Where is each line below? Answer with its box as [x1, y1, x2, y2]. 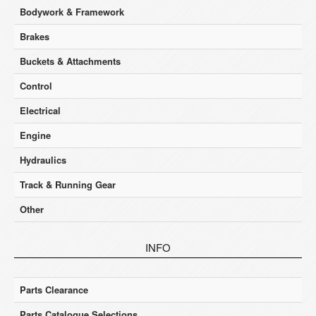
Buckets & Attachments [20, 54, 121, 68]
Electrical [20, 104, 61, 117]
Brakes [20, 30, 49, 43]
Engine [20, 128, 51, 142]
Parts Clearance [20, 283, 88, 296]
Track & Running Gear [20, 178, 116, 191]
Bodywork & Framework [20, 5, 124, 18]
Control [20, 79, 52, 92]
